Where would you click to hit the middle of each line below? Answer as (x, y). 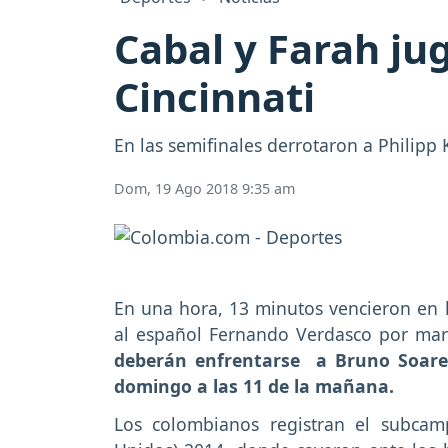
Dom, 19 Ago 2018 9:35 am (204, 189)
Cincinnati (214, 97)
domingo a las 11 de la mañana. (254, 385)
